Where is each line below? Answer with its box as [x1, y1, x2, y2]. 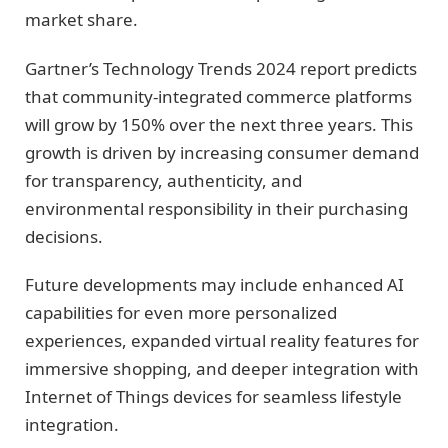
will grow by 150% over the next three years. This [25, 112, 413, 136]
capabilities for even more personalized [25, 301, 337, 325]
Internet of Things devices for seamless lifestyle [25, 385, 402, 409]
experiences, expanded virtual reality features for [25, 329, 419, 353]
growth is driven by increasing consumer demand [25, 140, 419, 164]
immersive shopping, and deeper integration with [25, 357, 419, 381]
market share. [25, 8, 138, 32]
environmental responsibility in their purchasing [25, 196, 408, 220]
